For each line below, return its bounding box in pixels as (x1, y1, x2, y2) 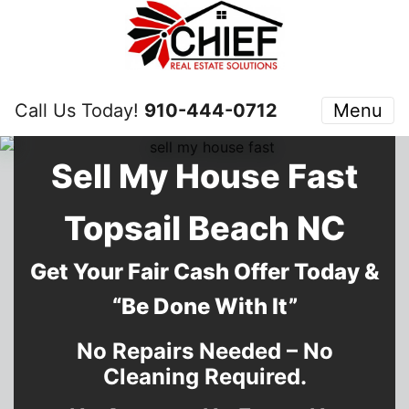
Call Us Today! (15, 100, 144, 121)
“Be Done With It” (111, 293, 298, 320)
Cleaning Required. (102, 363, 307, 390)
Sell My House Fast (51, 156, 358, 196)
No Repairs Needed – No (76, 338, 333, 364)
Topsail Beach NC (64, 208, 345, 248)
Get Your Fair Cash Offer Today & (30, 258, 379, 285)
